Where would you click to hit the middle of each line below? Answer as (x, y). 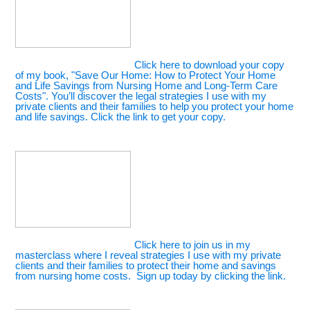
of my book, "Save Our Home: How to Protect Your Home (146, 76)
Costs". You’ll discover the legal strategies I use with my (141, 97)
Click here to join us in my (193, 245)
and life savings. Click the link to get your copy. (121, 117)
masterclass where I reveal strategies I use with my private (148, 255)
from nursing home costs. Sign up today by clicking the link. (151, 276)
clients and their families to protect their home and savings (146, 265)
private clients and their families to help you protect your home (155, 107)
